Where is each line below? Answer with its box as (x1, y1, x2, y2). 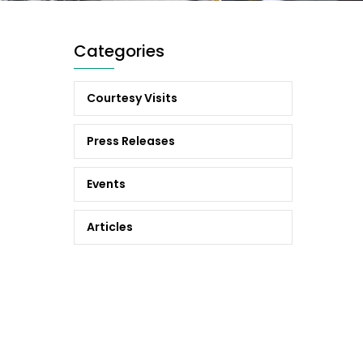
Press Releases (87, 132, 175, 149)
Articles (87, 218, 133, 235)
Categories (74, 39, 164, 62)
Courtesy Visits (87, 89, 177, 106)
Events (87, 175, 126, 192)
